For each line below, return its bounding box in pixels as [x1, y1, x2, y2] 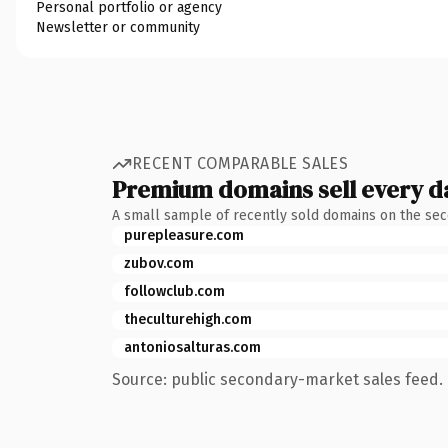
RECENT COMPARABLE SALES [132, 154, 349, 173]
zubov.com [124, 254, 194, 272]
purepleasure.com [124, 226, 244, 244]
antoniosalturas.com [124, 338, 261, 356]
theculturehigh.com [124, 310, 252, 328]
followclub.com [124, 282, 225, 300]
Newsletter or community [36, 18, 200, 36]
